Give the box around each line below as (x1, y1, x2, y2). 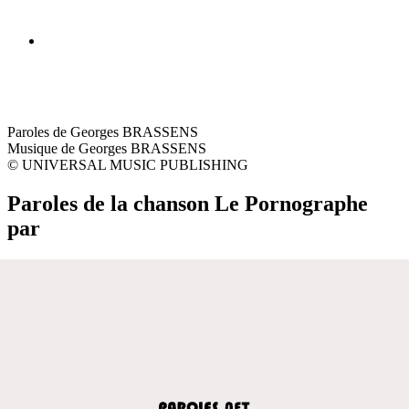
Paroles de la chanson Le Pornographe (7, 191, 368, 215)
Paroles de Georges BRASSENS (7, 123, 198, 140)
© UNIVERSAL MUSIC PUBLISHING (7, 156, 248, 173)
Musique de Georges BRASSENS (7, 140, 206, 156)
